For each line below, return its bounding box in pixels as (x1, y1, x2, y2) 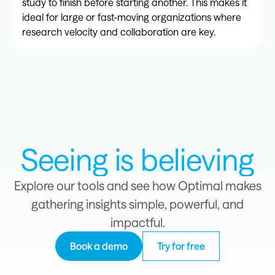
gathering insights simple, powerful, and (31, 196, 244, 211)
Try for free (157, 239, 205, 252)
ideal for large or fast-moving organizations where (22, 10, 241, 23)
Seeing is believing (21, 141, 254, 176)
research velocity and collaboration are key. (22, 25, 215, 37)
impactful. (110, 214, 165, 230)
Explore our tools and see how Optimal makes (14, 177, 261, 193)
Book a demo (70, 239, 128, 252)
